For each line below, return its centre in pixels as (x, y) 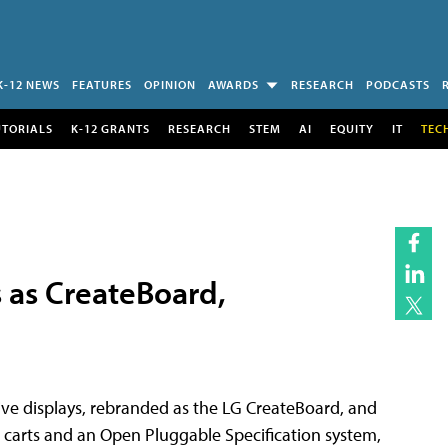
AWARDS (233, 84)
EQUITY (351, 128)
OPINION (170, 84)
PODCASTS (398, 84)
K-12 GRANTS (110, 128)
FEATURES (102, 84)
